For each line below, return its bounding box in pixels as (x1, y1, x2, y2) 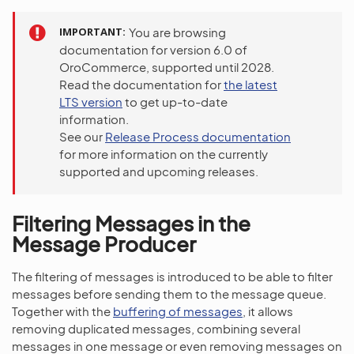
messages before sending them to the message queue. (12, 286, 326, 301)
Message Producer (12, 231, 196, 257)
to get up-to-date (122, 94, 228, 109)
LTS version (59, 94, 122, 109)
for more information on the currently (59, 146, 268, 161)
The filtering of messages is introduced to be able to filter (12, 269, 333, 284)
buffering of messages (113, 303, 243, 318)
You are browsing (129, 24, 226, 40)
